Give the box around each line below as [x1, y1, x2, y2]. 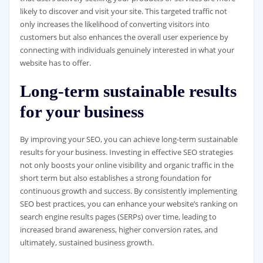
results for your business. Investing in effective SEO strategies [19, 147, 233, 158]
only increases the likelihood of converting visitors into [19, 18, 210, 29]
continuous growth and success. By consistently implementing [19, 186, 237, 197]
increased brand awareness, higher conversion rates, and [19, 224, 218, 235]
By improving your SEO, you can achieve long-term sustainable [19, 134, 238, 145]
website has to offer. [19, 57, 91, 68]
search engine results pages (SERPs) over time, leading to [19, 211, 217, 222]
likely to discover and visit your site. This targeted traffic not [19, 5, 227, 16]
